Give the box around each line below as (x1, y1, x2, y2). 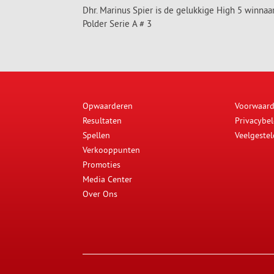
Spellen (83, 130, 110, 141)
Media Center (83, 174, 132, 185)
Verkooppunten (83, 144, 140, 155)
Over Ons (83, 188, 117, 199)
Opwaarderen (83, 100, 133, 111)
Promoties (83, 159, 120, 170)
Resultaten (83, 115, 122, 126)
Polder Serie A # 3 (83, 18, 152, 29)
